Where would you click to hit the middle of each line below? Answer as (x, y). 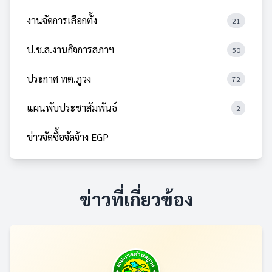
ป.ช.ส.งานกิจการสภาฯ (70, 49)
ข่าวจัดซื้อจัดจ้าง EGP (68, 137)
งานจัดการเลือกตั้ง (62, 20)
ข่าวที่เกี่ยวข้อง (136, 199)
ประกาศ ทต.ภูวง (59, 79)
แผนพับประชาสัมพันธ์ (72, 108)
